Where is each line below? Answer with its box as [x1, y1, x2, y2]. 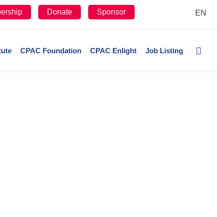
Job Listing [145, 46, 183, 55]
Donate [47, 8, 73, 16]
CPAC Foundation [20, 46, 81, 55]
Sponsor [97, 8, 126, 16]
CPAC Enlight [90, 46, 137, 55]
